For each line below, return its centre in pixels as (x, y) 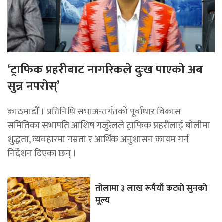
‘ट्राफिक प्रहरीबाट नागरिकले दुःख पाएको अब (105, 70)
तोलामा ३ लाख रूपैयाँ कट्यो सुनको (151, 188)
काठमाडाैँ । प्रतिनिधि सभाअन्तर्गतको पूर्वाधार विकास (94, 112)
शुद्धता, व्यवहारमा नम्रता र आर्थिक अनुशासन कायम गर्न (98, 139)
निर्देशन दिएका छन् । (42, 153)
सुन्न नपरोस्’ (34, 86)
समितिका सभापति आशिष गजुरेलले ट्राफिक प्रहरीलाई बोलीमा (109, 126)
